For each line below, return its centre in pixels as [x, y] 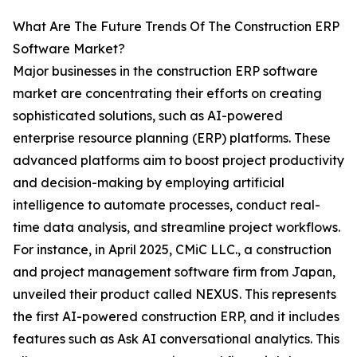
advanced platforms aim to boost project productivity [178, 161]
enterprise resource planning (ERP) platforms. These [172, 138]
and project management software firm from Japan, [174, 272]
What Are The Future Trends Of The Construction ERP [176, 27]
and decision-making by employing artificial [149, 183]
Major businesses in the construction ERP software [165, 71]
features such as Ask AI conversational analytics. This [176, 339]
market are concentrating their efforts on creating [167, 94]
